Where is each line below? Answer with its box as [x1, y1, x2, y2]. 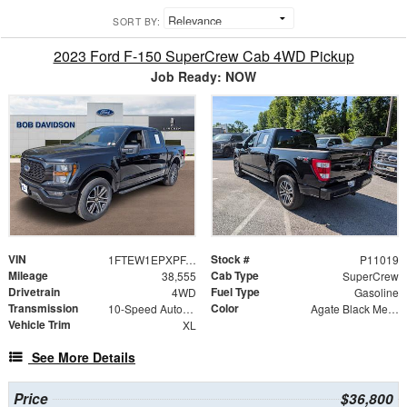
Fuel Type [211, 283, 260, 301]
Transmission [8, 300, 78, 317]
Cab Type [211, 267, 259, 284]
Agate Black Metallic [387, 301, 399, 317]
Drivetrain [8, 283, 60, 301]
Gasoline [353, 284, 399, 301]
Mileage [8, 267, 48, 284]
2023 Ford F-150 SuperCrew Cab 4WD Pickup [53, 45, 354, 67]
